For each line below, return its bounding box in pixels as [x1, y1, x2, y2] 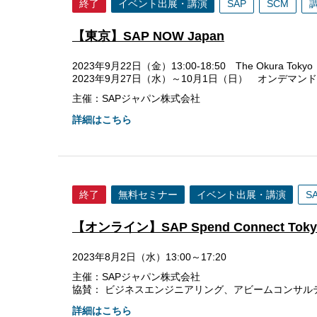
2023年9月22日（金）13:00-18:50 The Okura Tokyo [72, 60, 313, 72]
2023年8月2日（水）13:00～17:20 [72, 251, 226, 263]
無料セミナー [118, 189, 178, 201]
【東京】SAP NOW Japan [72, 29, 224, 44]
